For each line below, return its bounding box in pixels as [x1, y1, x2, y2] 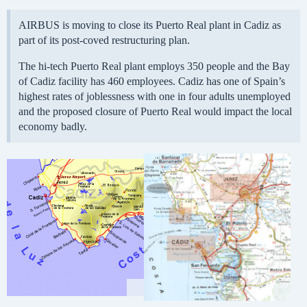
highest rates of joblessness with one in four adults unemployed [19, 90, 291, 103]
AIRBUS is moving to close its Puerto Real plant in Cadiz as [19, 19, 281, 32]
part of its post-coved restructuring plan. [19, 34, 190, 47]
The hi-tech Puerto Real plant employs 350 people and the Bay [19, 60, 290, 73]
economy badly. [19, 121, 87, 133]
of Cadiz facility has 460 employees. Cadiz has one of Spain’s [19, 75, 285, 88]
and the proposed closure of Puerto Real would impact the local [19, 106, 292, 118]
